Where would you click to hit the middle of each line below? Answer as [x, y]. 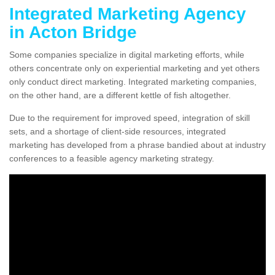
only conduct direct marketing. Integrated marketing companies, [133, 82]
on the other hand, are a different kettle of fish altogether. [120, 95]
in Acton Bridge [73, 33]
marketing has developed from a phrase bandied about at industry [137, 145]
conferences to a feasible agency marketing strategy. [112, 159]
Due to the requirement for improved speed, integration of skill [130, 118]
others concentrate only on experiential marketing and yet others [134, 68]
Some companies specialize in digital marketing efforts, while [127, 55]
